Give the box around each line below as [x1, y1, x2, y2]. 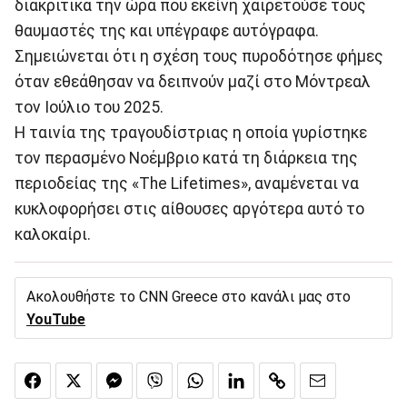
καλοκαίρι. [15, 224, 91, 243]
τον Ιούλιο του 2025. [15, 97, 164, 116]
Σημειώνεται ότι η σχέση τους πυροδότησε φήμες [15, 46, 383, 65]
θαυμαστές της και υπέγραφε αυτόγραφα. [15, 21, 319, 40]
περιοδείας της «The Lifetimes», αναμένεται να [15, 174, 359, 193]
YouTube [26, 310, 85, 328]
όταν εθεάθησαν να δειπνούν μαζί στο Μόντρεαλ [15, 72, 371, 91]
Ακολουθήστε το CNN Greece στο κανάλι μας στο [26, 287, 351, 305]
